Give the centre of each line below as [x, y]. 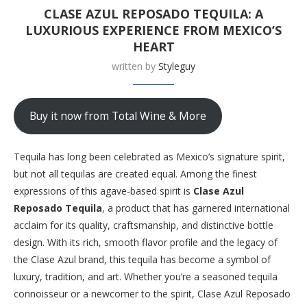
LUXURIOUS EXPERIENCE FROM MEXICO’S [153, 30]
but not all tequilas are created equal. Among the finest [135, 173]
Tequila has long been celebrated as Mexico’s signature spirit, [149, 156]
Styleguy [177, 66]
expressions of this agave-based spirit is [103, 191]
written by [135, 66]
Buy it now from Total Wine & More [118, 116]
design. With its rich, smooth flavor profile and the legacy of [146, 242]
